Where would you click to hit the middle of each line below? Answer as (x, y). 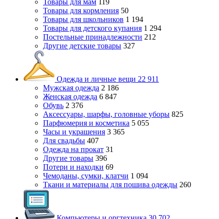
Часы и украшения (74, 132)
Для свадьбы (64, 141)
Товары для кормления (81, 11)
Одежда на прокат (73, 149)
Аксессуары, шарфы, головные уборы (106, 114)
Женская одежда (70, 97)
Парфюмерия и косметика (86, 123)
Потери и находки (73, 167)
